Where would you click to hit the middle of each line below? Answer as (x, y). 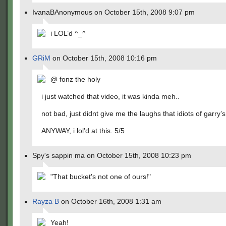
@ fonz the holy (75, 79)
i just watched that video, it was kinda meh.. (110, 96)
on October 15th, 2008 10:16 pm (104, 58)
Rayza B (46, 201)
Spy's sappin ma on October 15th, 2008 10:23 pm (112, 155)
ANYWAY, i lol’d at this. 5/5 (83, 131)
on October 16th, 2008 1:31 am (110, 201)
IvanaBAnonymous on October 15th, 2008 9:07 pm (114, 12)
